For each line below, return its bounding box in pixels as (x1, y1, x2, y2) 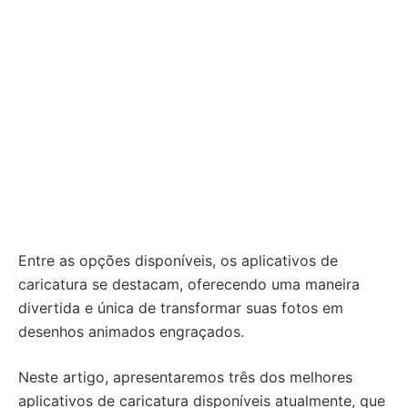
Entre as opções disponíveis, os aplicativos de (18, 251, 338, 270)
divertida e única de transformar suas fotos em (18, 299, 343, 317)
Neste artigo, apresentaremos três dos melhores (18, 368, 352, 386)
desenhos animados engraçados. (18, 322, 244, 341)
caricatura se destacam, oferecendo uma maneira (18, 275, 360, 293)
